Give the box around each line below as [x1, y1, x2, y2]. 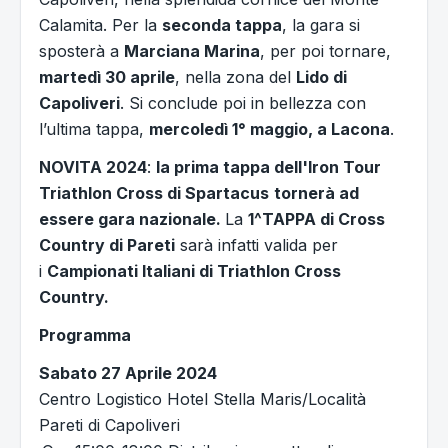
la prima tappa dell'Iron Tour [156, 157, 381, 178]
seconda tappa [162, 15, 282, 36]
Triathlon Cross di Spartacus [39, 183, 269, 204]
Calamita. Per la [39, 15, 162, 36]
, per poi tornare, [260, 41, 391, 62]
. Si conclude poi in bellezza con [120, 93, 366, 114]
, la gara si [282, 15, 360, 36]
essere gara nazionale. [39, 209, 225, 230]
